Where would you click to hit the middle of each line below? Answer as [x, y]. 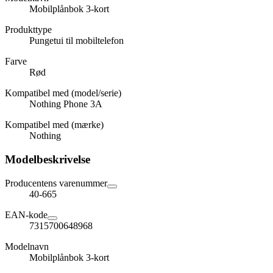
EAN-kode [26, 214]
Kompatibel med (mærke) [54, 125]
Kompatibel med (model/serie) [63, 93]
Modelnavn [27, 246]
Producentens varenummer [56, 183]
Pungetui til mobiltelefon [76, 41]
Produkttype [28, 30]
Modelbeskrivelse [48, 160]
